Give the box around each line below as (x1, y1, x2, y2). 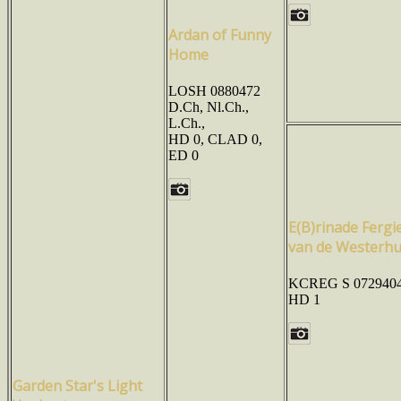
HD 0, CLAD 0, (168, 132, 262, 148)
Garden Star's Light (13, 375, 142, 396)
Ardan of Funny (168, 24, 271, 45)
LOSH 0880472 (168, 83, 260, 99)
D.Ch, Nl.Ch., (168, 99, 249, 115)
